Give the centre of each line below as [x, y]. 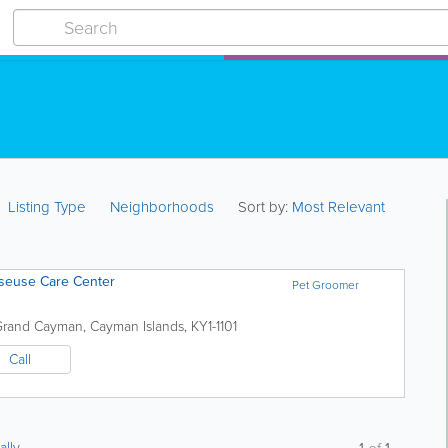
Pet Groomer [326, 285]
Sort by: [263, 207]
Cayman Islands [137, 326]
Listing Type [49, 207]
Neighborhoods [162, 207]
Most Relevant [339, 207]
